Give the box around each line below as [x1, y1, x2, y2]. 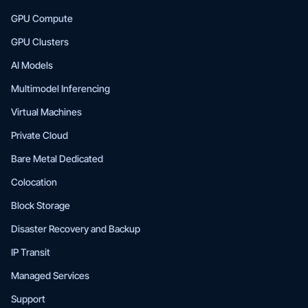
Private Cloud [11, 129, 68, 142]
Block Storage [11, 199, 70, 212]
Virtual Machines [11, 106, 82, 118]
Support [11, 293, 45, 305]
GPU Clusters [11, 36, 69, 48]
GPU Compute [11, 12, 73, 25]
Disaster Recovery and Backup [11, 223, 140, 235]
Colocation [11, 176, 57, 188]
